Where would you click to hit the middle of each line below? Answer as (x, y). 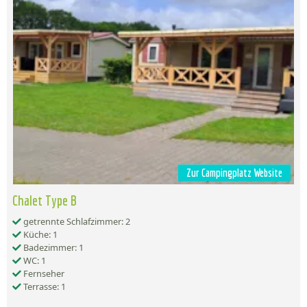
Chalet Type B (45, 200)
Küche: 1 (39, 234)
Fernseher (43, 273)
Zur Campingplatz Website (234, 173)
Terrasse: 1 (44, 286)
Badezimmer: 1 (52, 247)
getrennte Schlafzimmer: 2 (76, 221)
